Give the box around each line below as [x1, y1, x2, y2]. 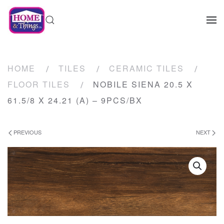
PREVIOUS [12, 128, 41, 136]
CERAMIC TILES [109, 62, 184, 74]
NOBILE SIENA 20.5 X [93, 78, 193, 90]
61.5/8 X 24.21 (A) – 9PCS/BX [7, 94, 142, 106]
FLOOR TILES [7, 78, 70, 90]
